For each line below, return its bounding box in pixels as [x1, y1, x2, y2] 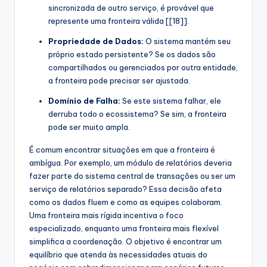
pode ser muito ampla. [48, 122, 130, 132]
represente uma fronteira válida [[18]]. [48, 16, 189, 26]
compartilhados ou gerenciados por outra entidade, [48, 63, 238, 73]
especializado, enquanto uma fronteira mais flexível [29, 223, 219, 234]
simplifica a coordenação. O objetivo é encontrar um [29, 237, 222, 247]
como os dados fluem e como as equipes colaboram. [29, 197, 222, 207]
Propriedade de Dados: [48, 36, 144, 46]
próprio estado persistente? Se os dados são [48, 49, 216, 60]
